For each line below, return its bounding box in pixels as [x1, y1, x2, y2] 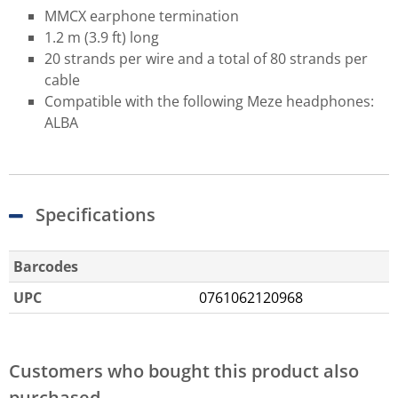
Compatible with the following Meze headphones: [44, 91, 374, 111]
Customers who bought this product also [9, 358, 359, 383]
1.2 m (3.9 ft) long [44, 27, 159, 47]
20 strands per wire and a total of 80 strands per [44, 48, 368, 68]
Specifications [36, 202, 155, 227]
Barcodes [13, 256, 78, 276]
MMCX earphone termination [44, 5, 243, 26]
